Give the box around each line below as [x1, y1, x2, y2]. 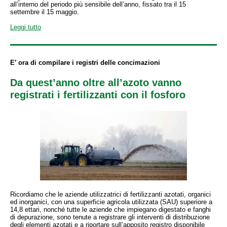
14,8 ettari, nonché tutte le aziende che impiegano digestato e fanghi [10, 206, 211, 213]
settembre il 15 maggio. [10, 8, 79, 16]
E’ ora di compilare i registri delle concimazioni [10, 59, 160, 66]
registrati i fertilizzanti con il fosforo [10, 89, 185, 100]
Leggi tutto [10, 23, 41, 31]
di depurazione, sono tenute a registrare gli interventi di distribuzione [10, 213, 210, 221]
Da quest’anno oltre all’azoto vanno [10, 77, 181, 88]
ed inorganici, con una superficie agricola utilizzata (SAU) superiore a [10, 198, 212, 206]
